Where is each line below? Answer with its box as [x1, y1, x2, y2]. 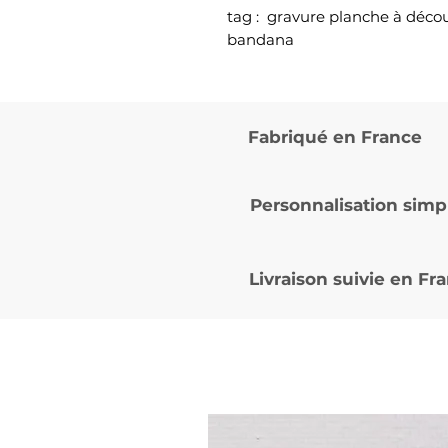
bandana [227, 29, 294, 49]
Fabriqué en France [248, 126, 422, 147]
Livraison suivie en [249, 268, 418, 289]
